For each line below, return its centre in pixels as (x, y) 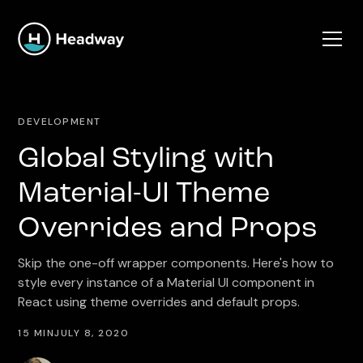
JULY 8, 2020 (92, 333)
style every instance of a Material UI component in (167, 282)
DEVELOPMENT (60, 122)
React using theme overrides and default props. (159, 302)
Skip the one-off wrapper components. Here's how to (176, 263)
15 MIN (36, 333)
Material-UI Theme (144, 194)
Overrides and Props (168, 229)
